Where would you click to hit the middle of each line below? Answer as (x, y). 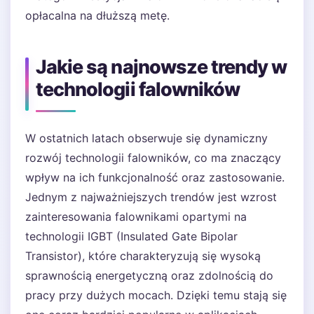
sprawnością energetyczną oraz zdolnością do (149, 275)
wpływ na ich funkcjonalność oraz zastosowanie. (155, 177)
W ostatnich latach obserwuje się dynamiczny (146, 138)
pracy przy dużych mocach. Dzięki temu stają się (156, 295)
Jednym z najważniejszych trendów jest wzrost (151, 197)
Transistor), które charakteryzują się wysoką (143, 256)
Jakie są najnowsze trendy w (162, 67)
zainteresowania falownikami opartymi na (136, 217)
